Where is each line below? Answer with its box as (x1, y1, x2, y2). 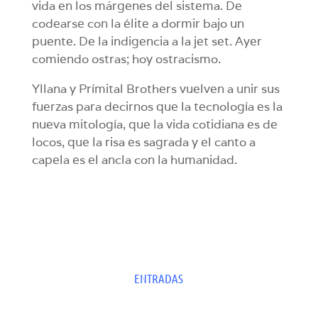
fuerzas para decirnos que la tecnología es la (31, 99, 283, 115)
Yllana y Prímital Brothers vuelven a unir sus (31, 81, 280, 97)
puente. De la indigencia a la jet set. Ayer (31, 33, 262, 50)
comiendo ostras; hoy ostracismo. (31, 51, 221, 67)
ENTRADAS (134, 271, 184, 286)
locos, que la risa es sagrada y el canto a (31, 134, 256, 150)
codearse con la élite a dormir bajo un (31, 16, 244, 32)
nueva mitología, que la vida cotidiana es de (31, 116, 278, 133)
